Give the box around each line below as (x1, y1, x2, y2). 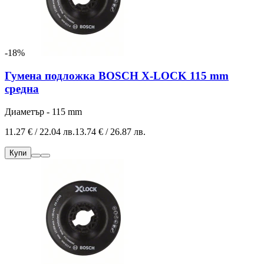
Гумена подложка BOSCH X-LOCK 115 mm (5, 70, 229, 82)
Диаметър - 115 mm (5, 106, 82, 117)
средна (5, 82, 39, 95)
